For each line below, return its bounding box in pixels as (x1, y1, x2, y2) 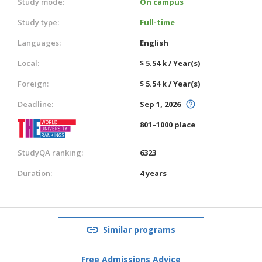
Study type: (18, 16, 59, 27)
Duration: (18, 167, 52, 178)
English (140, 37, 168, 48)
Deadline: (18, 98, 53, 109)
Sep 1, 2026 (140, 98, 181, 109)
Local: (18, 57, 39, 68)
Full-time (140, 16, 175, 27)
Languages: (18, 37, 61, 48)
